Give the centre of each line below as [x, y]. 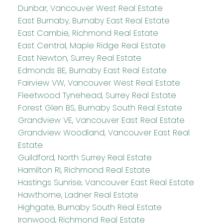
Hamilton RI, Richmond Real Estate [84, 170]
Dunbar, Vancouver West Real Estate [90, 8]
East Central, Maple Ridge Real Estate [92, 45]
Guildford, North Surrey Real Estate [85, 157]
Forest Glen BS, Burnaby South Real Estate [100, 108]
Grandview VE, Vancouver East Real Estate [101, 120]
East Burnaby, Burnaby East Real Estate [94, 20]
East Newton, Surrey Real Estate [79, 58]
